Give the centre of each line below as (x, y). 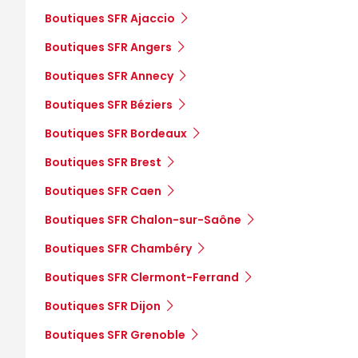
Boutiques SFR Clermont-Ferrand (142, 277)
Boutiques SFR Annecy (109, 76)
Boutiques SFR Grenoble (115, 334)
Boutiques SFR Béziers (109, 104)
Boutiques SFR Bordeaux (116, 133)
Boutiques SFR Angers (108, 47)
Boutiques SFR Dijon (103, 306)
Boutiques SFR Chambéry (118, 248)
